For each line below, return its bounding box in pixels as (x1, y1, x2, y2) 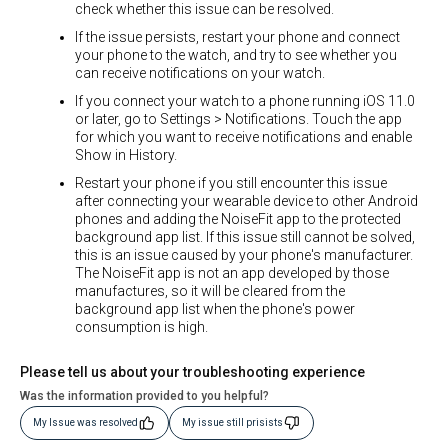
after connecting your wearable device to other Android (75, 192, 418, 209)
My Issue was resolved (33, 416, 138, 428)
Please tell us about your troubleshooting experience (20, 363, 365, 380)
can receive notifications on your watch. (75, 64, 325, 81)
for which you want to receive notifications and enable (75, 128, 412, 145)
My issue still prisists (182, 416, 283, 428)
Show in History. (75, 146, 177, 163)
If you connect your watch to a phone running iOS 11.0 (75, 92, 415, 109)
